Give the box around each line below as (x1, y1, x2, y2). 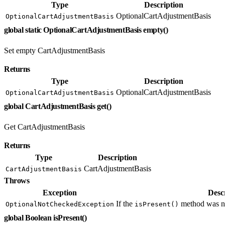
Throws (4, 176, 31, 185)
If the (116, 199, 135, 208)
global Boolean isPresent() (4, 213, 89, 222)
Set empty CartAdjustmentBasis (4, 46, 105, 55)
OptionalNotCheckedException (6, 200, 114, 208)
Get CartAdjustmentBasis (4, 122, 85, 131)
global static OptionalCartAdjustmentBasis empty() (4, 25, 170, 34)
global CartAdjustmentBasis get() (4, 101, 113, 110)
